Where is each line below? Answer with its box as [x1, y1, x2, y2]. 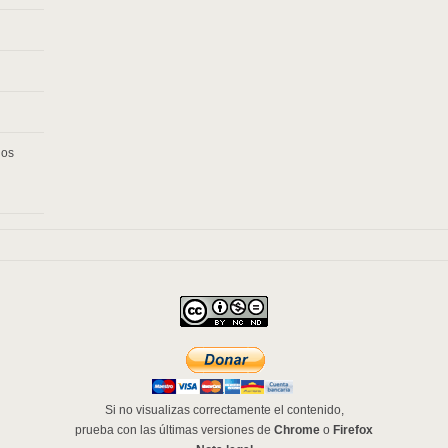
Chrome [274, 423, 320, 437]
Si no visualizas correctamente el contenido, [104, 403, 344, 417]
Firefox [333, 423, 373, 437]
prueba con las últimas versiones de [75, 423, 274, 437]
